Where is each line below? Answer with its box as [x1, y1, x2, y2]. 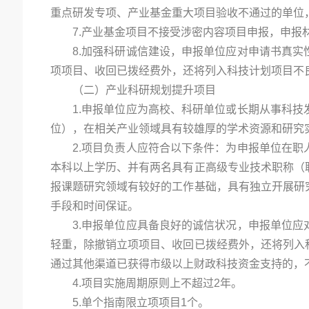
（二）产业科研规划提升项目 [72, 84, 216, 96]
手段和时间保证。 [50, 200, 139, 212]
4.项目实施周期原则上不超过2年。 [72, 277, 242, 289]
